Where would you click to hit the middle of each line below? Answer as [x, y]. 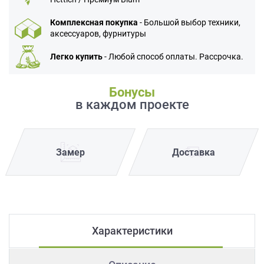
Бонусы [132, 93]
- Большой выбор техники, [189, 23]
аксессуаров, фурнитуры [98, 34]
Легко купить [76, 57]
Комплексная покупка [94, 23]
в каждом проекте [132, 105]
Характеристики [132, 231]
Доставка [194, 152]
